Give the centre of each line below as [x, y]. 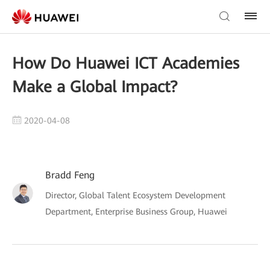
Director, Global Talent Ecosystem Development [135, 195]
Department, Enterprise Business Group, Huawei [136, 212]
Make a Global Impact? [95, 87]
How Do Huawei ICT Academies [126, 63]
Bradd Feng [70, 175]
